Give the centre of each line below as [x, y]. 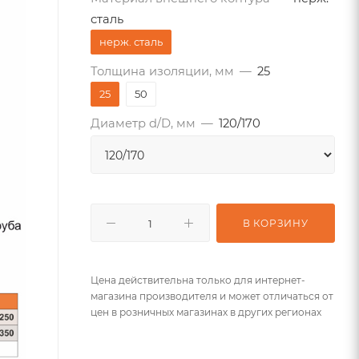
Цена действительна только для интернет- [198, 280]
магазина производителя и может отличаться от [212, 296]
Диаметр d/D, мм [143, 123]
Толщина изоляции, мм [162, 71]
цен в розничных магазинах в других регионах [206, 312]
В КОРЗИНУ [275, 223]
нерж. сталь [131, 42]
